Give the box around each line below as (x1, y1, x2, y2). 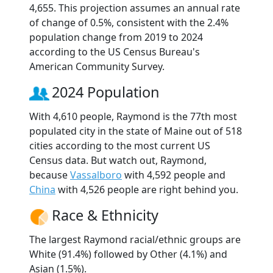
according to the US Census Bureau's (29, 44, 200, 58)
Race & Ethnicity (52, 205, 158, 225)
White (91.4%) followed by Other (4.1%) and (29, 247, 227, 261)
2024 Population (52, 82, 160, 102)
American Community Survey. (29, 59, 165, 73)
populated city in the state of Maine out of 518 (29, 124, 242, 138)
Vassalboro (70, 168, 122, 182)
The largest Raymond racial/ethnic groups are (29, 232, 241, 246)
